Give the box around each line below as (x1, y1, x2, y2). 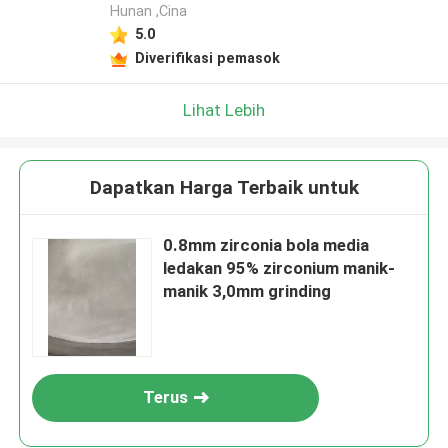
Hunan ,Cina (109, 3, 187, 20)
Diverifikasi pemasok (134, 49, 280, 66)
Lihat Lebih (183, 99, 265, 120)
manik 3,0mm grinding (163, 281, 332, 302)
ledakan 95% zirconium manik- (163, 258, 396, 279)
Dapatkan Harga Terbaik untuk (89, 176, 359, 200)
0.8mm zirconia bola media (163, 235, 370, 256)
